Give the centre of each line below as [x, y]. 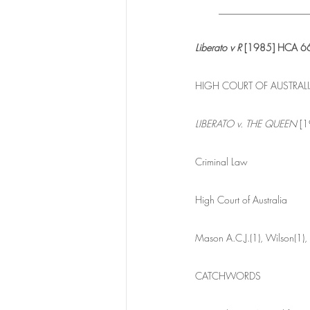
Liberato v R [220, 48]
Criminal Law [221, 162]
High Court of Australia [241, 200]
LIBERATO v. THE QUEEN [246, 124]
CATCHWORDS [228, 276]
